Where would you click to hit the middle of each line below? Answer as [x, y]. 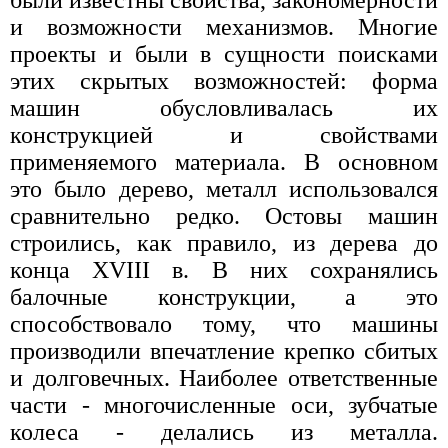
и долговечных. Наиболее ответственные [224, 377]
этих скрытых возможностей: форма [224, 80]
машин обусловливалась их [224, 107]
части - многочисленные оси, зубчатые [224, 404]
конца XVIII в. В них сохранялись [224, 269]
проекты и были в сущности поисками [224, 53]
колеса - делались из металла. [224, 431]
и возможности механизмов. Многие [224, 26]
